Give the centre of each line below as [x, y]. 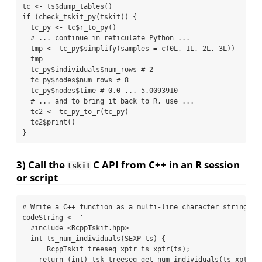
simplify [100, 48]
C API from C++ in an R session [165, 165]
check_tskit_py [67, 17]
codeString [45, 218]
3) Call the [42, 165]
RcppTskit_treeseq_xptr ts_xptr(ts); [106, 249]
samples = [139, 48]
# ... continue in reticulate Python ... [110, 38]
